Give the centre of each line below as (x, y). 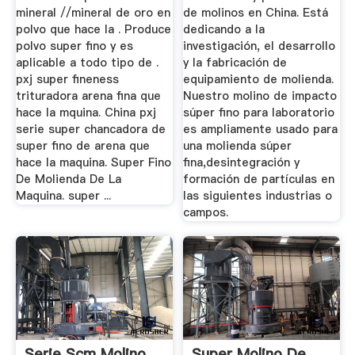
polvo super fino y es (74, 46)
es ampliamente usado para (261, 129)
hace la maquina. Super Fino (93, 162)
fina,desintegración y (242, 162)
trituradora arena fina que (88, 95)
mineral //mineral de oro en (93, 12)
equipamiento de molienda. (259, 79)
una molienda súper (238, 145)
